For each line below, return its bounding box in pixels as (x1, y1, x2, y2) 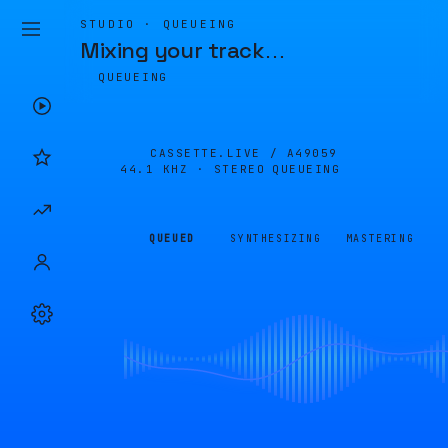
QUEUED (149, 232, 195, 245)
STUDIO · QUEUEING (80, 17, 237, 31)
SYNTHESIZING (230, 232, 322, 245)
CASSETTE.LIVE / (150, 146, 287, 160)
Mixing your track (80, 36, 264, 64)
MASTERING (345, 232, 415, 245)
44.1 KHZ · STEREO (120, 162, 266, 176)
